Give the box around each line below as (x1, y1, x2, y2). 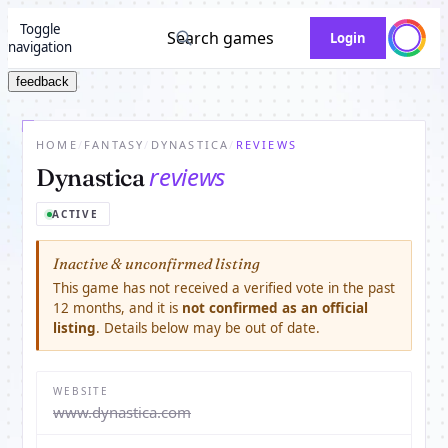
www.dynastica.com (53, 402, 191, 422)
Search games (167, 27, 274, 49)
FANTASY (84, 137, 145, 152)
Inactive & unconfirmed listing (53, 254, 260, 273)
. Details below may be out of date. (96, 319, 320, 337)
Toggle (19, 20, 61, 38)
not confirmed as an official (182, 299, 368, 317)
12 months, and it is (53, 299, 182, 317)
